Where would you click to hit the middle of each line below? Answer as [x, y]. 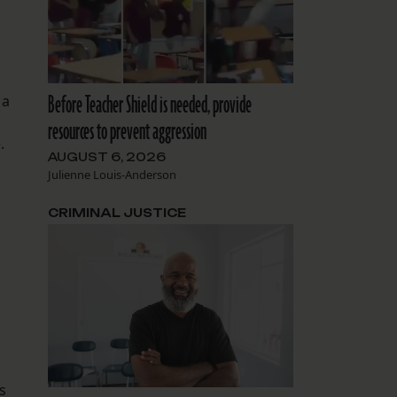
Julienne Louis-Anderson [112, 174]
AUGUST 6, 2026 [106, 156]
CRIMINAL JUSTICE [117, 212]
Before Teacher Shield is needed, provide [149, 105]
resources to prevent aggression [127, 132]
